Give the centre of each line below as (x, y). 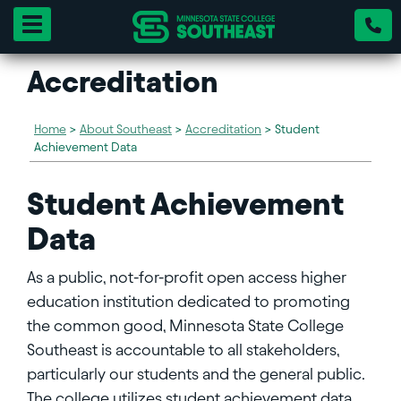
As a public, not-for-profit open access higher (187, 277)
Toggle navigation (81, 23)
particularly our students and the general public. (196, 374)
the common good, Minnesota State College (185, 325)
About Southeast (126, 129)
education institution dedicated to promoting (188, 301)
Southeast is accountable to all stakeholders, (183, 350)
